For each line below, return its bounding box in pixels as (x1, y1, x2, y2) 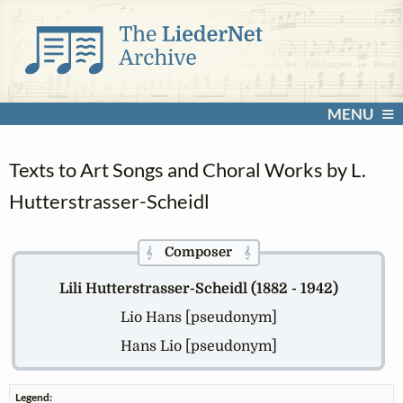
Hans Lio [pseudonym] (120, 338, 277, 355)
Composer (165, 244, 233, 260)
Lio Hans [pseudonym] (120, 309, 277, 327)
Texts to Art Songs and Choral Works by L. (9, 157, 366, 183)
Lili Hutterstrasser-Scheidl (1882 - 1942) (58, 280, 338, 297)
